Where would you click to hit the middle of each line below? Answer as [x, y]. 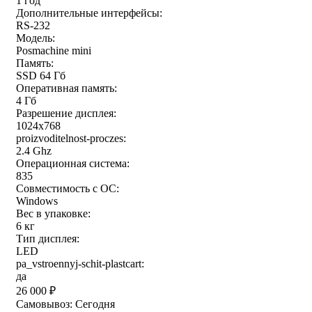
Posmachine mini [54, 51]
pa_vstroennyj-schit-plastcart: [80, 264]
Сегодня [95, 304]
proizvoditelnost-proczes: [71, 139]
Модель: [36, 38]
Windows [37, 201]
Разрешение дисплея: [66, 114]
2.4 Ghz [34, 151]
